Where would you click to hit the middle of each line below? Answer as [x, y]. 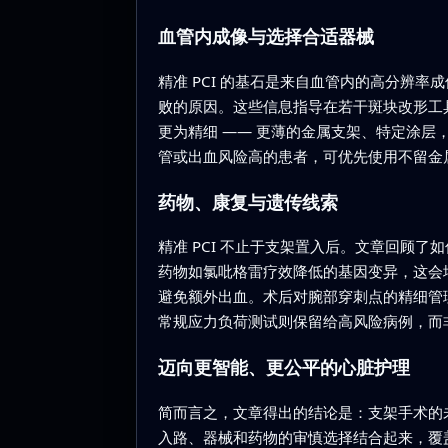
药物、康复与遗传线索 [247, 201]
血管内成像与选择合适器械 [265, 36]
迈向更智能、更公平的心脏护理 [283, 367]
